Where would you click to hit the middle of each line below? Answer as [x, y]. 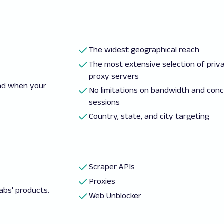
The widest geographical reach [145, 50]
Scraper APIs [112, 167]
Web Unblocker [115, 196]
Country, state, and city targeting [149, 116]
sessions [106, 102]
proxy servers [114, 76]
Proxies [102, 181]
